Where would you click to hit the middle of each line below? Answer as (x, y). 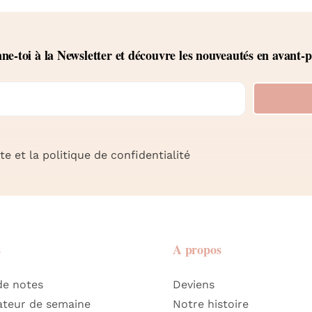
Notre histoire (210, 304)
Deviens (193, 284)
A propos (197, 249)
